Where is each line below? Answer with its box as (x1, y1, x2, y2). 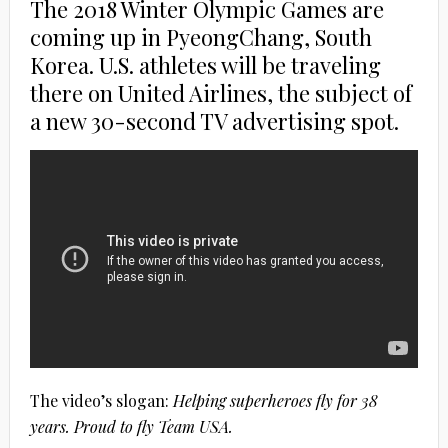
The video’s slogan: (29, 389, 173, 411)
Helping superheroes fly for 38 (172, 389, 378, 411)
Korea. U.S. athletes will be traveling (29, 49, 381, 80)
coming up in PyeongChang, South (29, 21, 372, 52)
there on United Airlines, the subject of (29, 77, 412, 108)
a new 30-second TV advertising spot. (29, 105, 399, 136)
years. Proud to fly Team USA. (29, 415, 233, 437)
